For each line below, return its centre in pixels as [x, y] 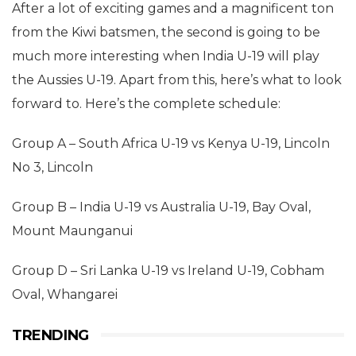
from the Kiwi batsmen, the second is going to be [166, 32]
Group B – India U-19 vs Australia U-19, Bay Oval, [161, 207]
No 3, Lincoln [52, 167]
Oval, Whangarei [65, 294]
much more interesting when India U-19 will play [166, 56]
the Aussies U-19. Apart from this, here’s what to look [177, 79]
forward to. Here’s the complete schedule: [146, 103]
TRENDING [50, 335]
